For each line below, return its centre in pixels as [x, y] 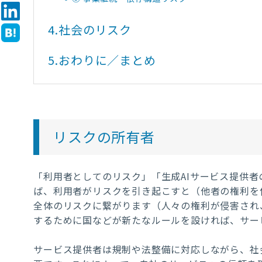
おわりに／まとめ [107, 60]
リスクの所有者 [104, 137]
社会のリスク [95, 29]
